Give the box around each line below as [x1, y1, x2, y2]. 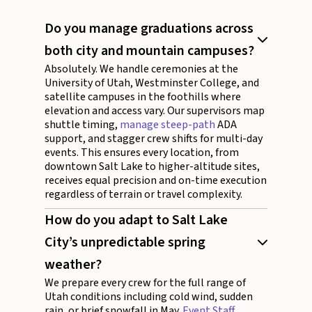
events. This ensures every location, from [45, 145, 239, 161]
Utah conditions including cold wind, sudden [45, 289, 253, 305]
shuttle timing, [45, 117, 120, 133]
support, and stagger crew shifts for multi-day [45, 131, 263, 147]
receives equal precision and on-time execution [45, 173, 267, 189]
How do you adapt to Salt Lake [45, 210, 228, 231]
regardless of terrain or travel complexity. [45, 187, 242, 203]
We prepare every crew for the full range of [45, 275, 246, 291]
